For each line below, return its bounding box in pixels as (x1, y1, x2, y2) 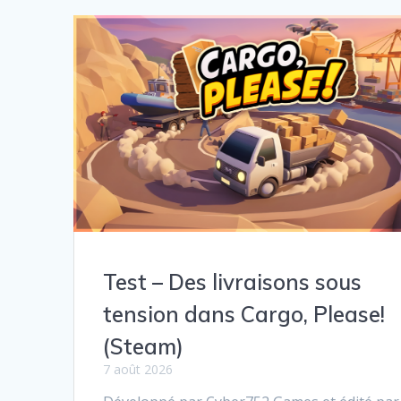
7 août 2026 (103, 361, 174, 379)
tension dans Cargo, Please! (103, 301, 386, 328)
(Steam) (103, 333, 184, 361)
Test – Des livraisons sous (103, 269, 363, 296)
